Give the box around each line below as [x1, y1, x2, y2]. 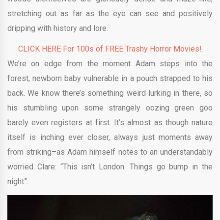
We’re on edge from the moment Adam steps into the [7, 58, 213, 68]
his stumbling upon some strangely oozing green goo [7, 103, 213, 112]
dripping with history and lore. [7, 23, 108, 33]
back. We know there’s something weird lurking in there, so [7, 88, 213, 98]
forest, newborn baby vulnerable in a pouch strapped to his [7, 73, 213, 83]
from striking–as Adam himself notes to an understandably [7, 147, 213, 157]
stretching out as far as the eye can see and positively [7, 8, 213, 18]
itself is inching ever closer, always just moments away [7, 132, 213, 142]
